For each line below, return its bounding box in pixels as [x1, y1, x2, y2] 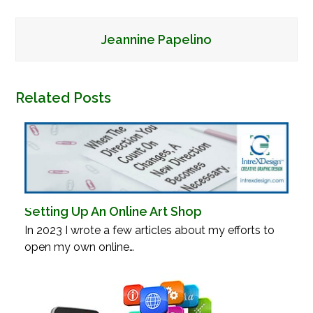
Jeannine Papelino [101, 31, 212, 47]
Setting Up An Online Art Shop [24, 203, 202, 219]
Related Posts [15, 89, 112, 106]
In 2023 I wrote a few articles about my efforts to [24, 223, 275, 237]
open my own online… [24, 240, 134, 254]
